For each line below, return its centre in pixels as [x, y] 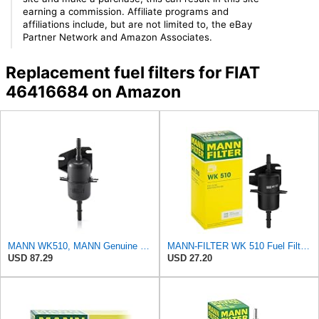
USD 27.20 [190, 258]
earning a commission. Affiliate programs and [126, 11]
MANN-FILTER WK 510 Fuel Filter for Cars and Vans [305, 246]
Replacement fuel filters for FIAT [132, 73]
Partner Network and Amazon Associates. [118, 37]
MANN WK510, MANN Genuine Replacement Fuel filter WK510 [145, 246]
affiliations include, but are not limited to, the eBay [138, 24]
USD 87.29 [30, 258]
